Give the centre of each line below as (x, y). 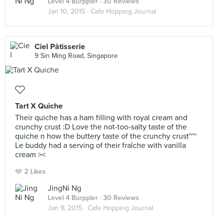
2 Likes (35, 172)
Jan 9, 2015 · (68, 208)
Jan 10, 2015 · (69, 11)
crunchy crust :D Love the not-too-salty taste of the (101, 127)
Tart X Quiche (39, 106)
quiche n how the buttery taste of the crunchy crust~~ (106, 136)
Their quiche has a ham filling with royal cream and (101, 118)
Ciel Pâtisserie (60, 47)
